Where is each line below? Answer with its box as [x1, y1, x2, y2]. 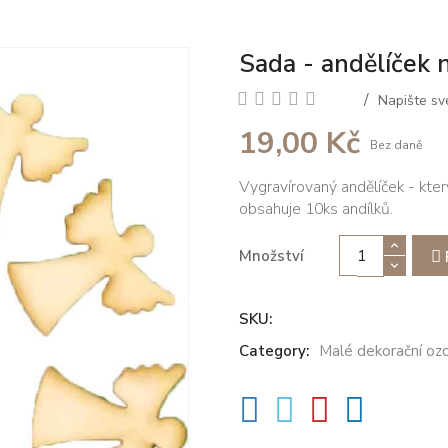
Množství [239, 245, 304, 266]
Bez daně [370, 136, 422, 153]
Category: [239, 341, 309, 361]
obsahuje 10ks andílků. [239, 198, 397, 221]
